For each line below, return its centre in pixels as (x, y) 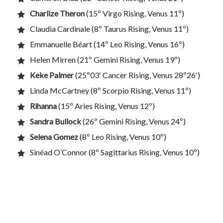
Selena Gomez (54, 137)
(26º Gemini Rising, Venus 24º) (133, 121)
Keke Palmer (52, 75)
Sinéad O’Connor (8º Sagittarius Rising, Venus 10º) (115, 152)
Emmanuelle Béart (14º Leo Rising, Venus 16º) (107, 44)
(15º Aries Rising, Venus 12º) (106, 106)
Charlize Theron (57, 13)
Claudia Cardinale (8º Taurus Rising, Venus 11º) (109, 29)
